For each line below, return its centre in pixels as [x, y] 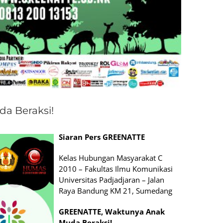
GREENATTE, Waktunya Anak [112, 211]
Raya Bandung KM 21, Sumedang [115, 190]
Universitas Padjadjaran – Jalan [111, 179]
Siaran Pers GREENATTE [102, 137]
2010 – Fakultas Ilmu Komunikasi [116, 168]
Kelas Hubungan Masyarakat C [111, 158]
